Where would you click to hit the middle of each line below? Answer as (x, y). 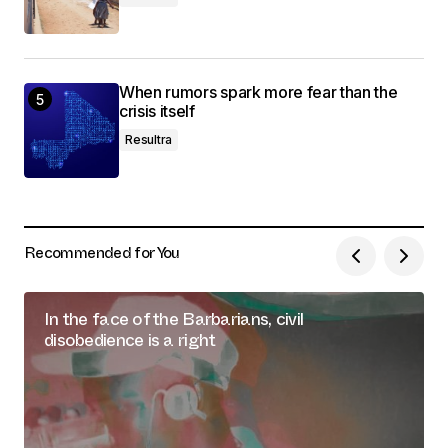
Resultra (149, 140)
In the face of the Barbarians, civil (174, 323)
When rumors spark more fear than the (258, 92)
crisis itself (157, 111)
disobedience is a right (130, 344)
